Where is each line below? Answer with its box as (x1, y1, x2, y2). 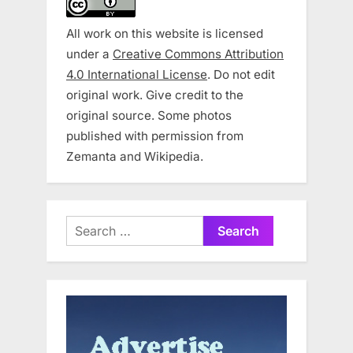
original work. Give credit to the (66, 87, 243, 102)
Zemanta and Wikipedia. (66, 148, 203, 164)
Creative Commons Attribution (113, 46, 284, 61)
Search (65, 217, 106, 233)
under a (66, 46, 113, 61)
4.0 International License (66, 66, 207, 82)
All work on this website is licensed (66, 25, 263, 41)
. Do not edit (207, 66, 275, 82)
